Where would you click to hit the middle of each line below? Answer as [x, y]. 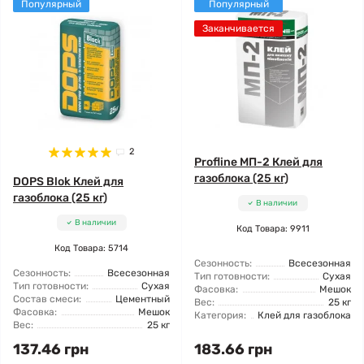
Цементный [143, 299]
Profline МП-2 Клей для [258, 162]
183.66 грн [233, 349]
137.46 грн [51, 349]
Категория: [220, 315]
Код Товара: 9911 [273, 229]
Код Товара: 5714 [91, 248]
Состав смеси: [47, 299]
